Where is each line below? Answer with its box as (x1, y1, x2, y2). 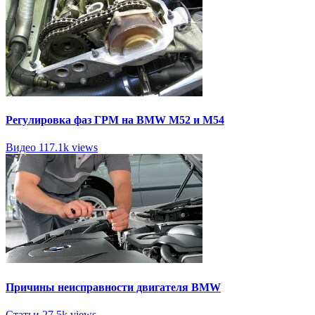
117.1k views (39, 141, 98, 154)
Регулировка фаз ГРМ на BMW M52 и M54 (6, 114, 224, 127)
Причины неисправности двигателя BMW (6, 281, 221, 293)
